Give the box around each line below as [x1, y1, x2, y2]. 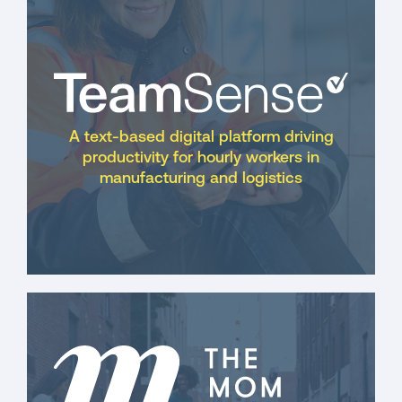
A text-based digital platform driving [68, 129, 334, 145]
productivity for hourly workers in [83, 150, 319, 166]
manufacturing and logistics [100, 170, 302, 187]
